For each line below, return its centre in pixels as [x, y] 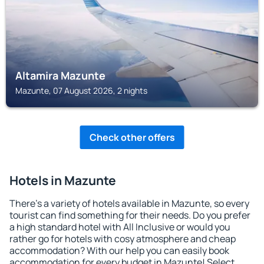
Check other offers [132, 137]
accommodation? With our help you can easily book [119, 250]
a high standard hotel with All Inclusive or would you [120, 227]
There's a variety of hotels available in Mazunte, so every [129, 203]
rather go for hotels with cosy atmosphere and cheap [123, 239]
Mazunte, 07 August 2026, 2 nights [81, 90]
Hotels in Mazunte [63, 180]
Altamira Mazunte [60, 75]
